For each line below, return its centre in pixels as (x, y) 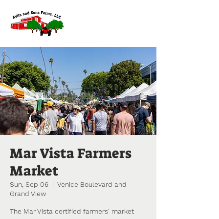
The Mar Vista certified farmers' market (72, 211)
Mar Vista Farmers (71, 153)
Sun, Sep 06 (29, 184)
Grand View (28, 194)
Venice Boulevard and (92, 184)
